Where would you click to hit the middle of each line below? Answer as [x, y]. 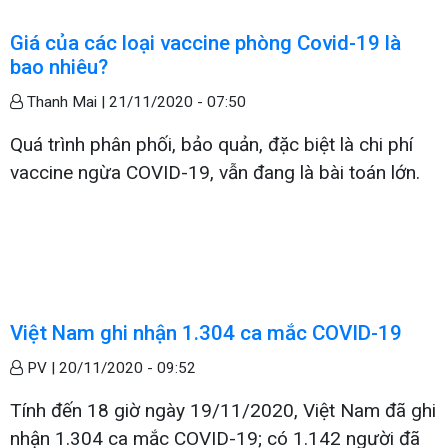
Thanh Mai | [66, 101]
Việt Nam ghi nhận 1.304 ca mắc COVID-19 [206, 332]
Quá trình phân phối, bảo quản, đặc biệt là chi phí [211, 144]
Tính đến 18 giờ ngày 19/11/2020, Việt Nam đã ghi [223, 410]
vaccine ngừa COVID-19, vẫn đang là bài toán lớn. [215, 172]
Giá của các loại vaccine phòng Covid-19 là [205, 42]
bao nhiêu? [59, 66]
